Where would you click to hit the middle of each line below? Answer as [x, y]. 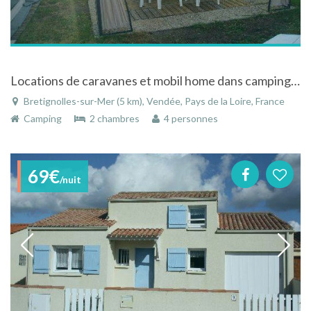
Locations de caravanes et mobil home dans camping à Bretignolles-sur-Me [295, 80]
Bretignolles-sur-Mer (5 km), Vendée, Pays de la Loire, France [153, 101]
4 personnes [189, 118]
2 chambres [114, 118]
